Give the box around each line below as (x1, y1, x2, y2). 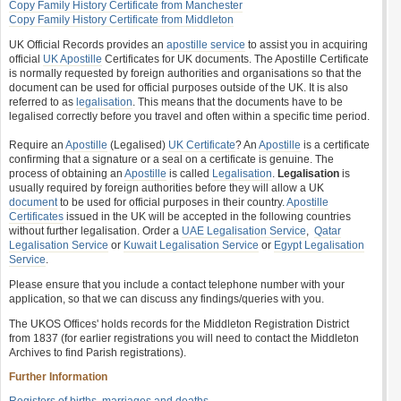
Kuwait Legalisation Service (124, 239, 259, 252)
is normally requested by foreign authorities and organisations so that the (9, 67, 362, 80)
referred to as (9, 96, 76, 108)
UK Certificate (168, 139, 235, 151)
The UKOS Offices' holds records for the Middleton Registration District (9, 318, 349, 330)
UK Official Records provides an (9, 38, 166, 51)
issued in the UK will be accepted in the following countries (64, 210, 351, 223)
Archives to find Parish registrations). (9, 346, 186, 359)
